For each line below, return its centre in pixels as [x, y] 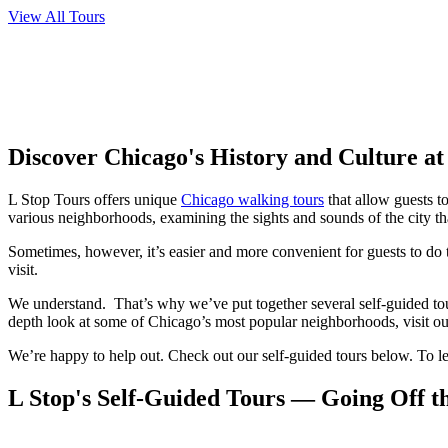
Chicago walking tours [252, 199]
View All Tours [56, 16]
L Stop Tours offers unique [94, 199]
